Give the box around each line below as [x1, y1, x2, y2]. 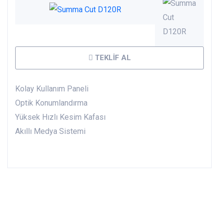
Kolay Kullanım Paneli [15, 84, 88, 93]
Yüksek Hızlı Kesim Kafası [15, 112, 106, 122]
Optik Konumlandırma [15, 98, 88, 108]
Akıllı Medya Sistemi [15, 126, 86, 136]
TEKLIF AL [92, 53, 131, 62]
